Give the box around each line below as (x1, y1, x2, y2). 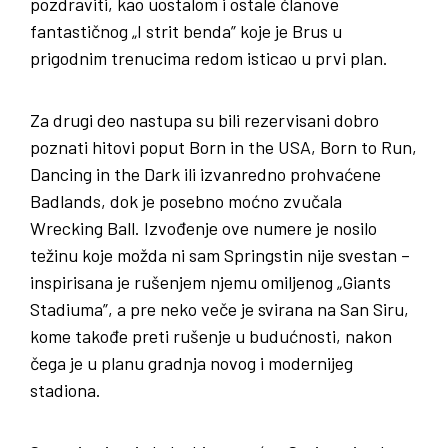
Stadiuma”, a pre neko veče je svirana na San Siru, (30, 298, 409, 321)
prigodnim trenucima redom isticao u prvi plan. (30, 47, 388, 70)
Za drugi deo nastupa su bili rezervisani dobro (30, 109, 379, 132)
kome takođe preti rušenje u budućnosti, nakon (30, 325, 392, 348)
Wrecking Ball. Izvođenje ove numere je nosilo (30, 217, 377, 240)
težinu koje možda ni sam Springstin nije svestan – (30, 244, 410, 267)
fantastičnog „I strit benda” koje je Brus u (30, 20, 342, 43)
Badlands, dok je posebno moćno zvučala (30, 190, 342, 213)
